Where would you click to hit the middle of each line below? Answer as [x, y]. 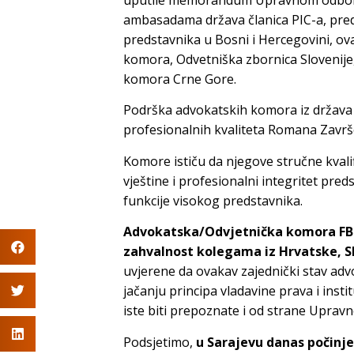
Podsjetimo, [158, 342]
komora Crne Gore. [180, 79]
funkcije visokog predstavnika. [213, 200]
